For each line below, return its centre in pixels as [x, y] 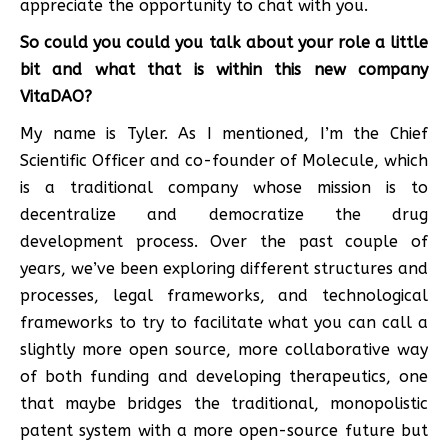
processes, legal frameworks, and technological [224, 295]
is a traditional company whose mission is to [224, 187]
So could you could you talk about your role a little [224, 42]
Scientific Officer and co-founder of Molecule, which [224, 160]
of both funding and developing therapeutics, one [224, 376]
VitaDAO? [56, 96]
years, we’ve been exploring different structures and [224, 268]
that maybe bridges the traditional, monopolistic [224, 403]
